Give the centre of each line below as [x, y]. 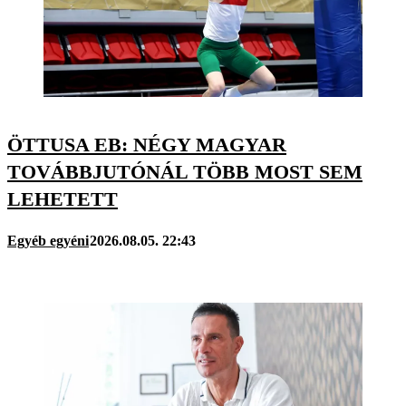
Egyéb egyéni [48, 240]
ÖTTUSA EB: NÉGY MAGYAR [147, 145]
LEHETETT [63, 199]
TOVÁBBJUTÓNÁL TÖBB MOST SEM [185, 172]
